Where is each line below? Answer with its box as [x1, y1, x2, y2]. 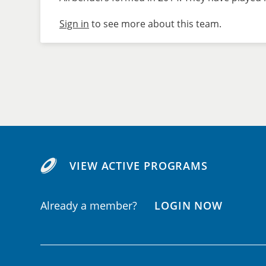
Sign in [59, 17, 89, 30]
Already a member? [40, 198, 140, 213]
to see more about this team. [89, 17, 221, 30]
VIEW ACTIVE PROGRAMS [69, 159, 208, 173]
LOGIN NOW [154, 198, 223, 213]
